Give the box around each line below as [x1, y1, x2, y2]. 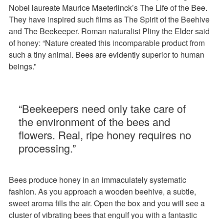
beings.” [9, 61, 38, 72]
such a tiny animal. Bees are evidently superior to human [9, 49, 204, 60]
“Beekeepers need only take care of [19, 101, 186, 116]
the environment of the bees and [19, 114, 170, 129]
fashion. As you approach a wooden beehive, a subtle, [9, 186, 196, 197]
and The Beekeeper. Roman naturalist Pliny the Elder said [9, 25, 210, 37]
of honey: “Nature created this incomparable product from [9, 37, 205, 48]
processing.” [19, 140, 79, 155]
